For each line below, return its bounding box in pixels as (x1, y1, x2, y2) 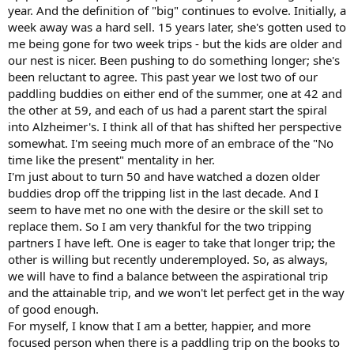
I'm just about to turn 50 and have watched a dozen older (8, 168, 320, 184)
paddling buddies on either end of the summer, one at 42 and (8, 85, 342, 101)
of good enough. (8, 301, 99, 317)
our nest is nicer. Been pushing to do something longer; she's (8, 52, 340, 68)
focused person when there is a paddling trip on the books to (8, 334, 340, 350)
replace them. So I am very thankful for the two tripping (8, 218, 311, 234)
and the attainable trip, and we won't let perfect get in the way (8, 284, 345, 300)
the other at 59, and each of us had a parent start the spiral (8, 102, 327, 118)
